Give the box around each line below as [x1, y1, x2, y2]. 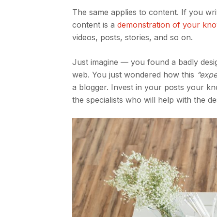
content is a [72, 19, 118, 30]
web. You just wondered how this [72, 69, 197, 79]
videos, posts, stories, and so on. [72, 32, 193, 42]
